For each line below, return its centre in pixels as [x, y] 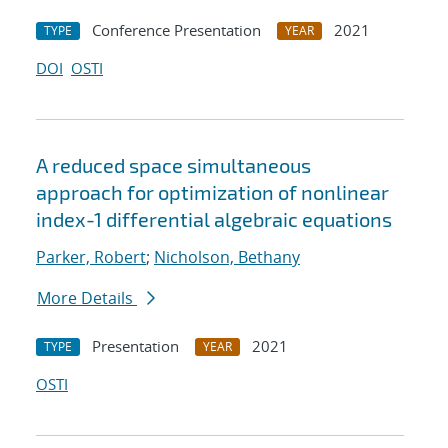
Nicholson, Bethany [227, 257]
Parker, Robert [91, 257]
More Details [87, 298]
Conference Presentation [176, 30]
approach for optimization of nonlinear [212, 192]
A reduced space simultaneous [173, 165]
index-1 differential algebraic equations [214, 219]
